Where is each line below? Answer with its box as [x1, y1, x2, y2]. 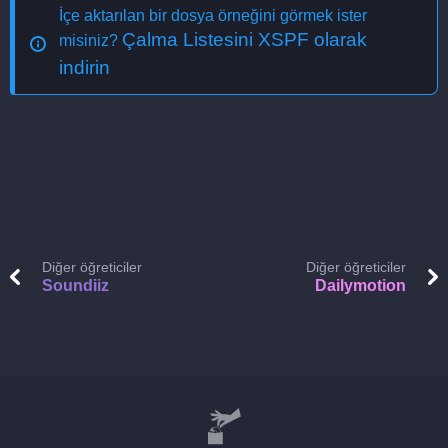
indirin [59, 57, 110, 78]
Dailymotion [315, 277, 406, 294]
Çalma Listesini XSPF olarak [122, 29, 367, 50]
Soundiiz [42, 277, 109, 294]
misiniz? [59, 32, 122, 49]
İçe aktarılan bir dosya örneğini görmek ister [59, 7, 367, 24]
